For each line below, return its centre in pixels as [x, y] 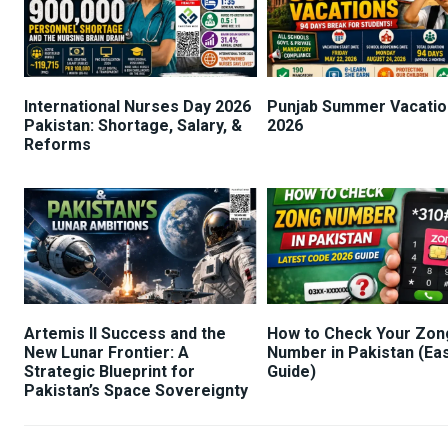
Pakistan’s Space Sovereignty [136, 390]
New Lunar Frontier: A [106, 352]
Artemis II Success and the [125, 333]
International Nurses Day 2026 [137, 106]
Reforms [57, 144]
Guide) [291, 371]
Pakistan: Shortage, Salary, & [133, 125]
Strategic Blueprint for [109, 371]
